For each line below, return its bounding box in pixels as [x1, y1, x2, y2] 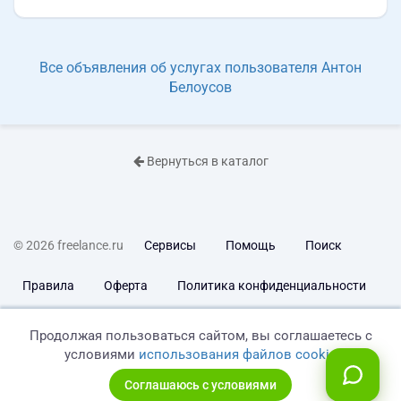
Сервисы [144, 237, 196, 252]
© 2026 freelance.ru [13, 237, 124, 252]
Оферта [104, 277, 148, 293]
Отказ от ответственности [177, 318, 331, 333]
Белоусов [169, 78, 232, 96]
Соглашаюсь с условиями [124, 378, 277, 392]
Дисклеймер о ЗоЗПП [22, 318, 148, 333]
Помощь [226, 237, 276, 252]
